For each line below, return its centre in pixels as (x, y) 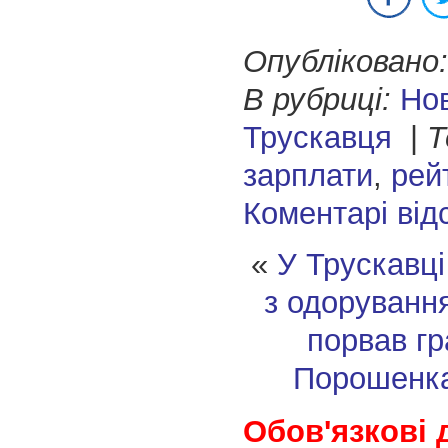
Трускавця (317, 138)
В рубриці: (316, 100)
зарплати (307, 176)
